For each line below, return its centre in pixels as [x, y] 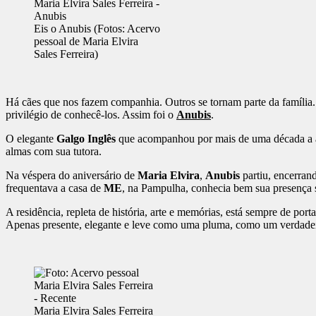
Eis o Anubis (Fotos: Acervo [97, 29]
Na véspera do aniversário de [72, 176]
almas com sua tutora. [54, 152]
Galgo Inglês [86, 139]
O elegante [31, 139]
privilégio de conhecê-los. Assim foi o [91, 115]
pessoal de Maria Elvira [86, 42]
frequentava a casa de [55, 188]
